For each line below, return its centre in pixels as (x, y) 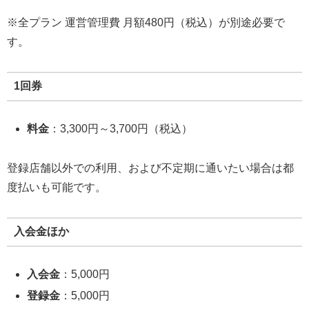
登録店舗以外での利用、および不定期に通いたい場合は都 (150, 168)
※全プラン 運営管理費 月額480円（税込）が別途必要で (146, 23)
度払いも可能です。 (57, 187)
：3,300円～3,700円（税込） (121, 128)
